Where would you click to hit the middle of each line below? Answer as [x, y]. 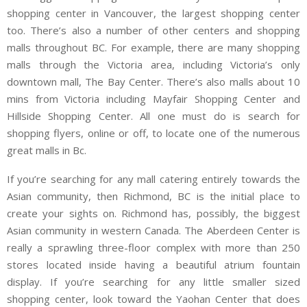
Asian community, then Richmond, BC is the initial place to [153, 196]
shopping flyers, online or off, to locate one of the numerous [153, 133]
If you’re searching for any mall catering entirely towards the [153, 179]
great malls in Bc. [47, 150]
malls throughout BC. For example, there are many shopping [153, 48]
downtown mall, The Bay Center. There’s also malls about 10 [153, 82]
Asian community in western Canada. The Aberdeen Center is [153, 231]
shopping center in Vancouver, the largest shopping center [153, 13]
